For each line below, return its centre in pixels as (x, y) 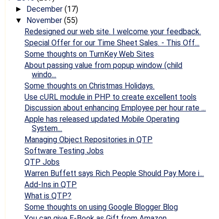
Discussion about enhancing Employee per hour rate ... (115, 108)
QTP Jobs (42, 162)
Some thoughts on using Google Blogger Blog (101, 207)
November (45, 21)
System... (47, 129)
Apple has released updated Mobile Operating (102, 119)
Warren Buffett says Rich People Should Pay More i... (114, 173)
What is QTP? (48, 196)
